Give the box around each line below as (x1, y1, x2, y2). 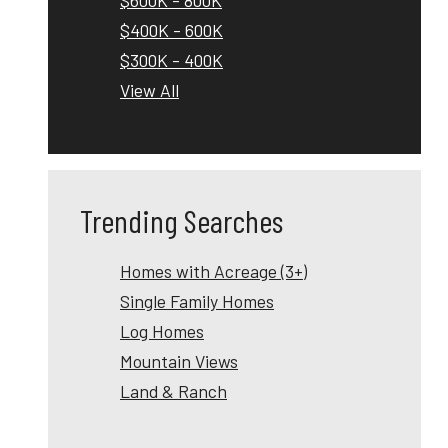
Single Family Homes (120, 290, 274, 313)
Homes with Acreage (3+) (120, 260, 307, 283)
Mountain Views (120, 350, 238, 373)
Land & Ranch (120, 380, 227, 403)
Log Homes (120, 320, 204, 343)
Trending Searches (80, 201, 283, 240)
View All (120, 78, 179, 101)
